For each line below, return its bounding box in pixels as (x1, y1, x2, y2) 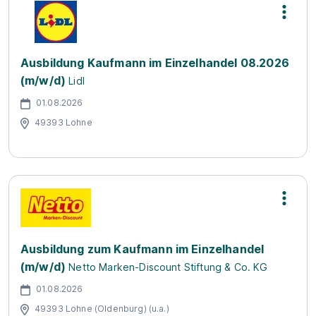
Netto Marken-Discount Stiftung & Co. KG (68, 261, 268, 273)
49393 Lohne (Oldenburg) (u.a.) (35, 303, 169, 314)
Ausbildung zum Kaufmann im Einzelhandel (20, 242, 265, 256)
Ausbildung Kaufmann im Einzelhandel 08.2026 (20, 56, 289, 70)
